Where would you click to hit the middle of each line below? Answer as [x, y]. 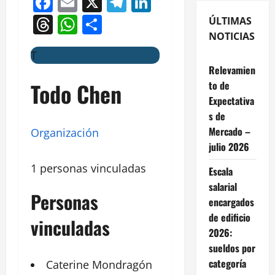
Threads [90, 24]
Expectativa [231, 100]
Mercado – [229, 131]
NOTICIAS [231, 36]
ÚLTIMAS [230, 21]
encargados [231, 202]
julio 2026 [229, 146]
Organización [65, 133]
